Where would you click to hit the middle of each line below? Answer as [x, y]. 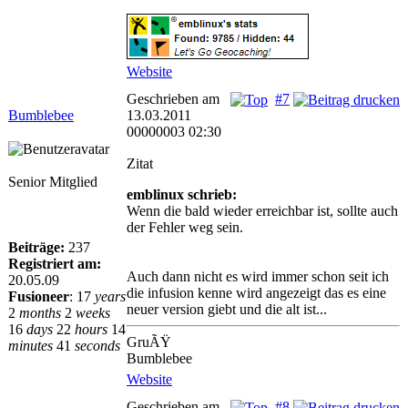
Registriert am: [55, 264]
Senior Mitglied [53, 182]
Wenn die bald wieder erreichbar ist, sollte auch [262, 211]
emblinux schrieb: [182, 194]
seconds [97, 346]
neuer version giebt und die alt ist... [227, 309]
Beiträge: [36, 247]
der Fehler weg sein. [185, 227]
